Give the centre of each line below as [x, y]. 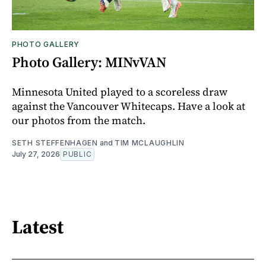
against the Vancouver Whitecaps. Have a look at [129, 106]
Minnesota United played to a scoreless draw [120, 92]
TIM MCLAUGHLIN [149, 143]
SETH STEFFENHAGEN [55, 143]
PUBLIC [77, 154]
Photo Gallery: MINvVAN [89, 62]
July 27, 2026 [36, 154]
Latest [38, 227]
